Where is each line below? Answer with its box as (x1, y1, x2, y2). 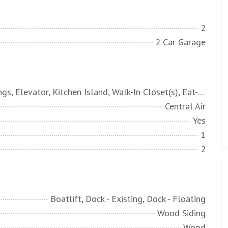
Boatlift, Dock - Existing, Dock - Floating (50, 193, 206, 205)
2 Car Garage (155, 36, 206, 48)
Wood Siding (157, 207, 206, 219)
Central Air (165, 100, 206, 112)
